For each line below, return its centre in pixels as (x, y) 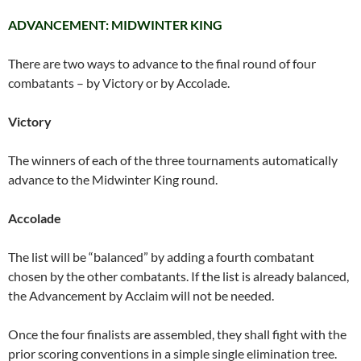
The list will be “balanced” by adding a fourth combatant (161, 256)
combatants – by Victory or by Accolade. (119, 82)
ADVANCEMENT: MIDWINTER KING (115, 24)
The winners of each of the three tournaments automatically (173, 160)
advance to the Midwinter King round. (113, 179)
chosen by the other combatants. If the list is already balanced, (178, 276)
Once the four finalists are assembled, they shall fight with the (177, 334)
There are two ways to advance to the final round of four (162, 63)
